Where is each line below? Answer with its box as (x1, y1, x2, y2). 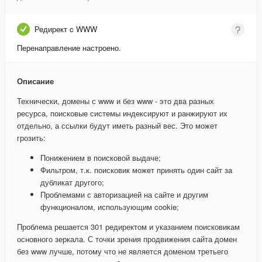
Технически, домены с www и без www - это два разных (17, 95, 214, 107)
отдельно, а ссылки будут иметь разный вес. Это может (17, 120, 218, 132)
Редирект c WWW (35, 23, 97, 35)
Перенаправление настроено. (17, 42, 121, 54)
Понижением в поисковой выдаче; (40, 152, 161, 164)
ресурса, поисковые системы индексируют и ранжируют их (17, 108, 227, 119)
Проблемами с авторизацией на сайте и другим (40, 189, 208, 201)
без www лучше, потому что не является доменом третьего (17, 246, 228, 257)
